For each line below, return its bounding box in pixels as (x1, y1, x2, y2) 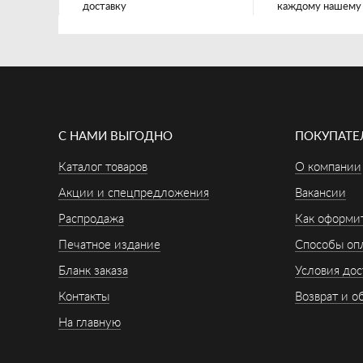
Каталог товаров (58, 161, 147, 173)
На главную (58, 317, 121, 329)
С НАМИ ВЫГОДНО (58, 130, 173, 143)
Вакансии (295, 187, 346, 199)
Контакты (58, 291, 109, 303)
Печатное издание (58, 239, 160, 251)
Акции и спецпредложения (58, 187, 209, 199)
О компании (295, 161, 361, 173)
